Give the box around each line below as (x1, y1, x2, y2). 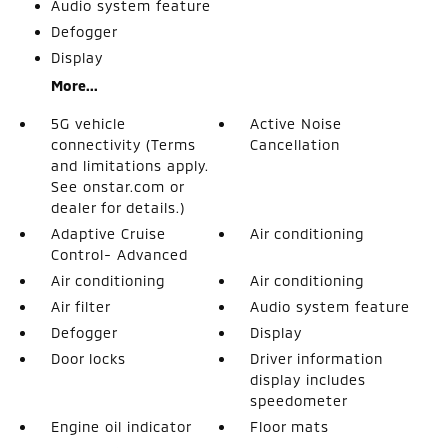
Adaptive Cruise (50, 224, 166, 242)
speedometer (250, 391, 349, 409)
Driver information (250, 349, 384, 367)
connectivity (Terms (50, 135, 196, 153)
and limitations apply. (50, 156, 209, 174)
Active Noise (250, 114, 343, 132)
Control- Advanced (50, 245, 188, 263)
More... (50, 76, 98, 94)
